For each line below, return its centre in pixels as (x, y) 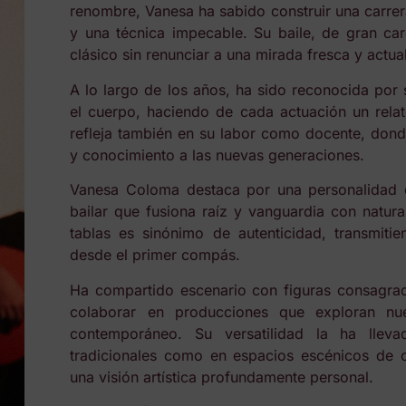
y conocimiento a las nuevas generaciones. (217, 155)
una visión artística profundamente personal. (222, 377)
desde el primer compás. (155, 255)
